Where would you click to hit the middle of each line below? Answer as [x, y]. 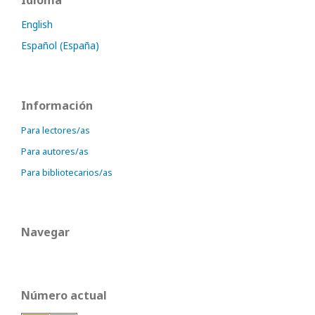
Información [57, 105]
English [37, 24]
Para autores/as [55, 151]
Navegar [45, 232]
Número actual [64, 295]
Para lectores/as [56, 130]
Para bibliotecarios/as [67, 172]
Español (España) [60, 45]
